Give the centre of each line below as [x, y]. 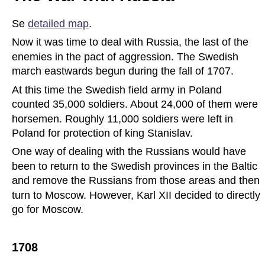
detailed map [58, 24]
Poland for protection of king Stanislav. [102, 133]
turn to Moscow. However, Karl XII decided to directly [138, 195]
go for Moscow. [48, 210]
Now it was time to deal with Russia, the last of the [132, 42]
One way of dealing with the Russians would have [130, 152]
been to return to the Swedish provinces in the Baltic [136, 166]
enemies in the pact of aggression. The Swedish [127, 56]
